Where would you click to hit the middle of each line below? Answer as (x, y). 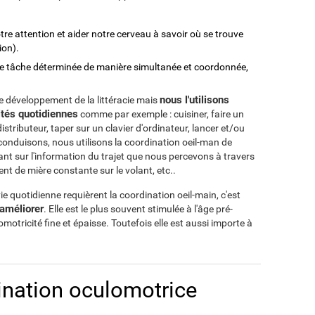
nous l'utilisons (194, 100)
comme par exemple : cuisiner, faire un (161, 114)
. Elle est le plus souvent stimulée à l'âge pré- (138, 209)
